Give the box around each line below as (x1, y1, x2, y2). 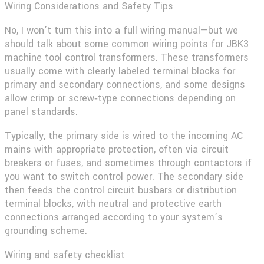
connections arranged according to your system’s (5, 210, 223, 224)
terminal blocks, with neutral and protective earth (5, 196, 222, 210)
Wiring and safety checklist (5, 247, 125, 262)
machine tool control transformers (5, 50, 156, 64)
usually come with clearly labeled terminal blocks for (5, 64, 235, 78)
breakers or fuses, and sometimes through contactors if (5, 156, 252, 170)
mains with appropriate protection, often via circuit (5, 142, 229, 156)
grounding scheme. (5, 223, 87, 237)
